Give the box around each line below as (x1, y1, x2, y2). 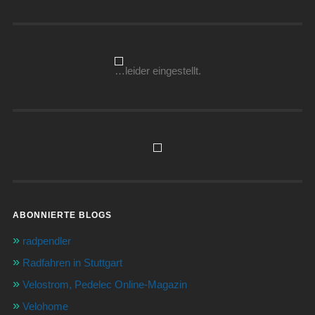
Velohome (22, 300, 68, 312)
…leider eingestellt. (114, 64, 201, 77)
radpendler (22, 234, 71, 247)
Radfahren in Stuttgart (22, 256, 122, 269)
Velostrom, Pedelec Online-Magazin (22, 278, 187, 290)
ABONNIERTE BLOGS (12, 210, 112, 220)
